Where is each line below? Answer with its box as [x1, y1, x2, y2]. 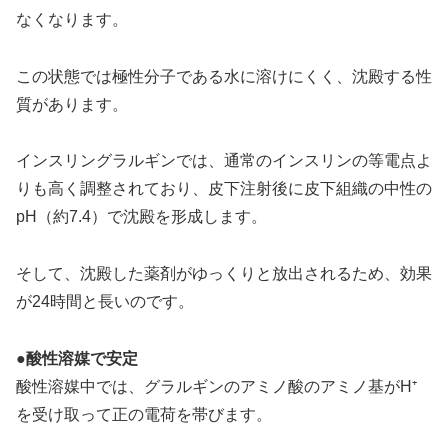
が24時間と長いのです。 [16, 293, 194, 311]
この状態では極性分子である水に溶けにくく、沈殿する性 [16, 67, 432, 85]
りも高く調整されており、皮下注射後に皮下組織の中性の [16, 180, 432, 198]
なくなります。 [16, 10, 128, 28]
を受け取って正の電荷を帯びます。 [16, 405, 272, 423]
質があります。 [16, 95, 128, 113]
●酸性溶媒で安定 [16, 349, 138, 367]
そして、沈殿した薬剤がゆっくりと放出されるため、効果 [16, 265, 432, 283]
